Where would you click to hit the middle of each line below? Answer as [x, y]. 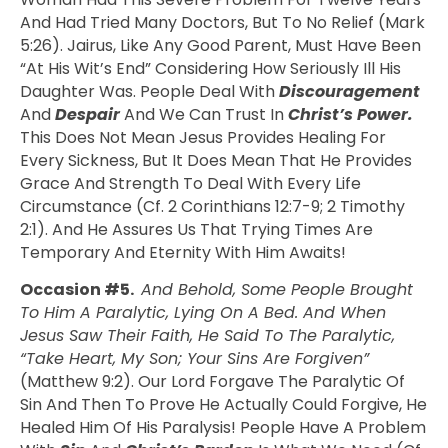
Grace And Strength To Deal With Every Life [190, 183]
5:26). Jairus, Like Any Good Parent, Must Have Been [220, 45]
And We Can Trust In [206, 114]
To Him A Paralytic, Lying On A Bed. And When [203, 312]
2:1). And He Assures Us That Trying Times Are [196, 229]
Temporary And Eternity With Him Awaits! [183, 252]
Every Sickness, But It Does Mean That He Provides [216, 160]
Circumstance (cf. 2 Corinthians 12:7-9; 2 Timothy [212, 206]
